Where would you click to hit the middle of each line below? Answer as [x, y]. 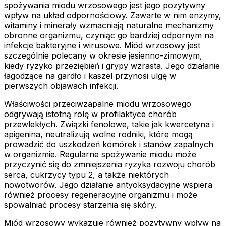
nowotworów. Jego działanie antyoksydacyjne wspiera [108, 184]
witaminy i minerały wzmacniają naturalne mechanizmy [109, 25]
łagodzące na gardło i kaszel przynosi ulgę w [90, 75]
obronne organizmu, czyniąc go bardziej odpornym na [109, 35]
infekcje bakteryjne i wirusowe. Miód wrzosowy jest [102, 45]
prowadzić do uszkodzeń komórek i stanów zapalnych [109, 144]
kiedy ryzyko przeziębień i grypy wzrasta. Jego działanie [112, 65]
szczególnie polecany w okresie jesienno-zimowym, [103, 55]
